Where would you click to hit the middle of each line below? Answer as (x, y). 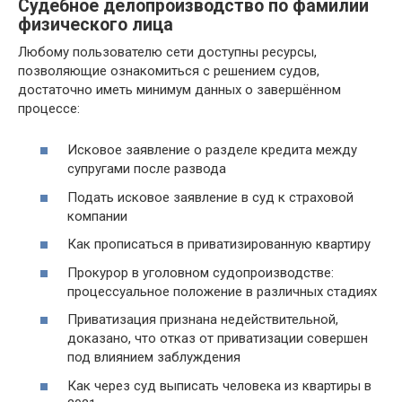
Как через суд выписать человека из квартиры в (219, 385)
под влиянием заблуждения (154, 358)
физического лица (96, 25)
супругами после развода (147, 169)
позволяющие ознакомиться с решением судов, (169, 70)
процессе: (49, 108)
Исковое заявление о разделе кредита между (212, 150)
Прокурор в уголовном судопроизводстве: (201, 272)
